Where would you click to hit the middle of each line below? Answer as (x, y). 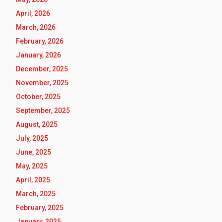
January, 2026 (38, 55)
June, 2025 (33, 152)
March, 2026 (36, 28)
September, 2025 (43, 111)
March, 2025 (36, 194)
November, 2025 (42, 83)
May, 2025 (32, 166)
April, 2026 (33, 14)
